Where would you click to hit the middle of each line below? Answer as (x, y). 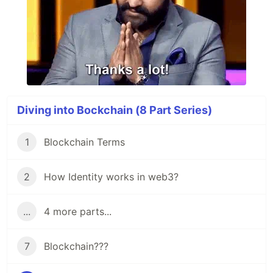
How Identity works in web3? (111, 176)
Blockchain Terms (84, 142)
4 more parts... (78, 211)
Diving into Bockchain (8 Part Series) (115, 110)
